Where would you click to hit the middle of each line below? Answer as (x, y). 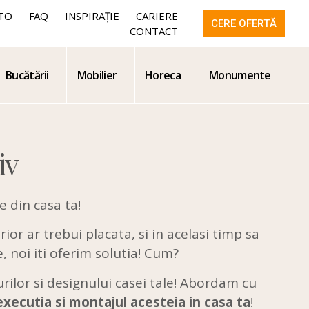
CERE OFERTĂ (244, 23)
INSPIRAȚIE (92, 16)
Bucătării (27, 75)
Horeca (163, 75)
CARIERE (157, 16)
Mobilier (97, 75)
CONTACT (154, 31)
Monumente (240, 75)
